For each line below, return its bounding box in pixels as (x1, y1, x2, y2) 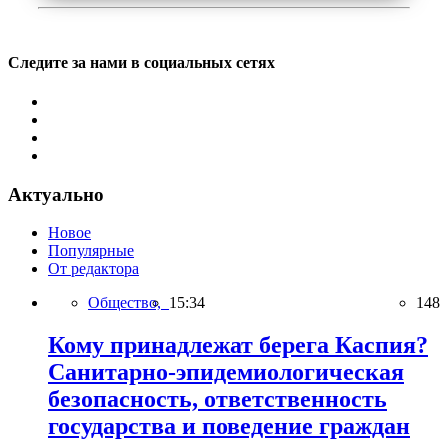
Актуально (8, 183, 104, 205)
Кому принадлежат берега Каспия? (48, 332, 428, 359)
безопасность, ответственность (48, 386, 387, 413)
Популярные (48, 242, 134, 260)
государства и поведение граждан (48, 413, 410, 440)
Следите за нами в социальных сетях (8, 53, 275, 71)
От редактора (48, 260, 139, 278)
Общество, (88, 294, 169, 312)
